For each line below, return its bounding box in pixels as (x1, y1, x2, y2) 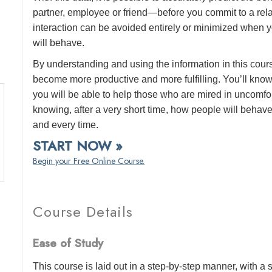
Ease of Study (33, 235, 104, 252)
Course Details (33, 201, 134, 222)
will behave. (33, 38, 85, 48)
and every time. (33, 120, 99, 130)
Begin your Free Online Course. (33, 155, 145, 167)
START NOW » (33, 136, 123, 155)
